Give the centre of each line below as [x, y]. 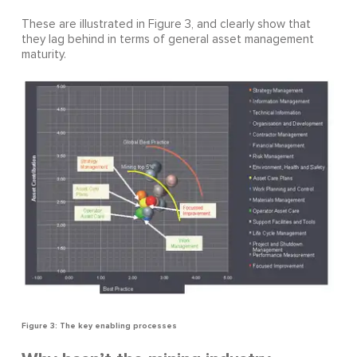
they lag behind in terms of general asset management [167, 40]
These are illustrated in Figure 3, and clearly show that [166, 25]
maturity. [43, 55]
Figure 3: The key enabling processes [99, 326]
